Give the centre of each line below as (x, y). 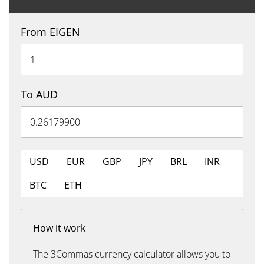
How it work (59, 228)
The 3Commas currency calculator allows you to (132, 254)
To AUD (39, 94)
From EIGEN (50, 32)
